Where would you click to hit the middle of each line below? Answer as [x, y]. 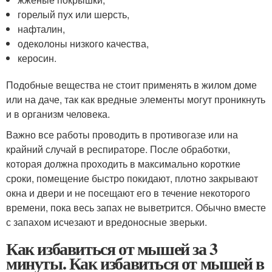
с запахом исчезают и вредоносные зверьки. [107, 222]
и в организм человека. [58, 114]
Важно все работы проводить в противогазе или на [122, 135]
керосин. [37, 58]
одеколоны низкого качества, [83, 44]
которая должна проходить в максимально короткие [123, 164]
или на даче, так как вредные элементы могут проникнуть [136, 100]
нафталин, [42, 29]
